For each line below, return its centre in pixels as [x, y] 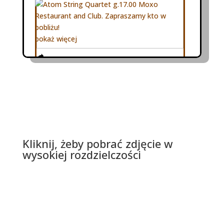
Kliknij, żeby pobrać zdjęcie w [97, 143]
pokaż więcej [56, 39]
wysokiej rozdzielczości [81, 154]
